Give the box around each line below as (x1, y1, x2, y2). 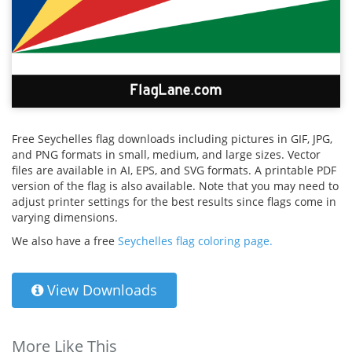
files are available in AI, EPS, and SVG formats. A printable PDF (12, 163, 336, 178)
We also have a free (12, 233, 118, 249)
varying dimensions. (12, 210, 118, 225)
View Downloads (43, 280, 157, 300)
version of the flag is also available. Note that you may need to (12, 178, 339, 194)
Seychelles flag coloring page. (118, 233, 273, 249)
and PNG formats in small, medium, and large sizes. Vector (12, 147, 321, 163)
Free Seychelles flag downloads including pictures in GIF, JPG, (12, 131, 332, 147)
